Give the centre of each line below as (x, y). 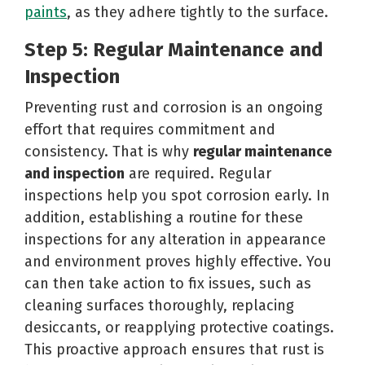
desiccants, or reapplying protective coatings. (179, 327)
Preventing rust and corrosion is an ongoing (174, 107)
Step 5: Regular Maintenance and (174, 49)
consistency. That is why (109, 151)
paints (46, 12)
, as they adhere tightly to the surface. (198, 12)
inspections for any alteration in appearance (175, 239)
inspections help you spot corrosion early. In (177, 195)
